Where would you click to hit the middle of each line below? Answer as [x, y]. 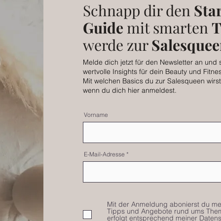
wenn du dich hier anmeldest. [130, 90]
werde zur [117, 45]
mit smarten [167, 28]
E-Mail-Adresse [104, 154]
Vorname [96, 115]
